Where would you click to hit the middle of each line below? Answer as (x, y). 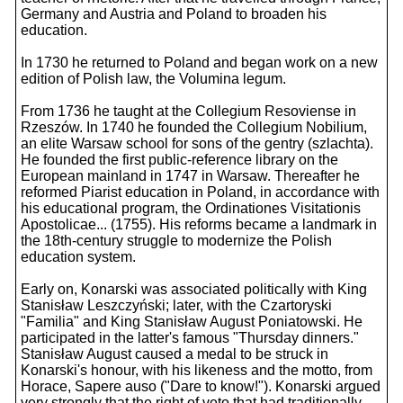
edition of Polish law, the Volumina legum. (153, 79)
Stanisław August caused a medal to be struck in (175, 354)
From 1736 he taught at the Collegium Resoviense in (188, 111)
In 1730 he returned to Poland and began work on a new (199, 63)
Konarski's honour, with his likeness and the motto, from (197, 370)
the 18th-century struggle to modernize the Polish (176, 241)
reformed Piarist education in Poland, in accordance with (200, 192)
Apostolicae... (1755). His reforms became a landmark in (199, 224)
